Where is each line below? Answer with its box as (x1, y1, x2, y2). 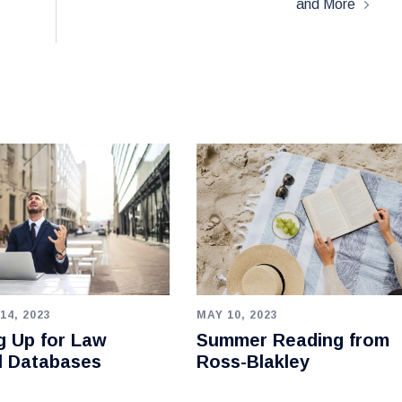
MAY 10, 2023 (196, 308, 278, 321)
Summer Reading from (196, 329, 389, 350)
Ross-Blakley (196, 351, 310, 371)
